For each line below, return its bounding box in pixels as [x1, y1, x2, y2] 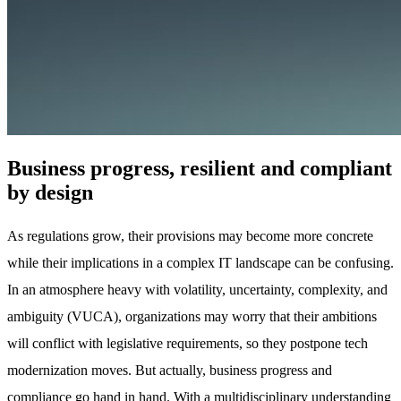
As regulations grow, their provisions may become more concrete [7, 227, 373, 243]
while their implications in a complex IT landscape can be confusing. [7, 254, 394, 270]
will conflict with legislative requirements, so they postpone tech [7, 335, 368, 351]
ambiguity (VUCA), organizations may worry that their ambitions [7, 308, 377, 324]
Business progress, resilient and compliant [7, 156, 392, 180]
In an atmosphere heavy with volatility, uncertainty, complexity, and [7, 281, 388, 297]
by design [7, 180, 93, 204]
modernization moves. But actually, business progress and [7, 362, 332, 378]
